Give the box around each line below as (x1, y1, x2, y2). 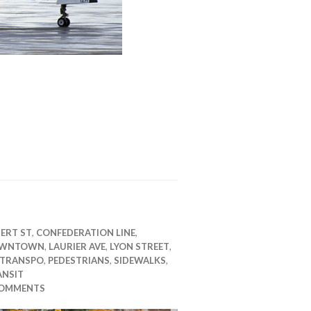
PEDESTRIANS (48, 255, 110, 266)
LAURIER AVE (49, 241, 106, 252)
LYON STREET (110, 241, 169, 252)
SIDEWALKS (114, 255, 166, 266)
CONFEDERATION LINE (36, 227, 135, 238)
